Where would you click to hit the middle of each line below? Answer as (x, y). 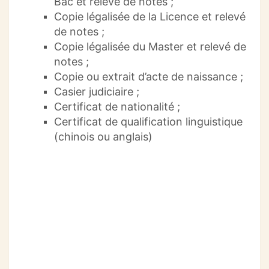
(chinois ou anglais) (103, 137)
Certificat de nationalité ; (117, 107)
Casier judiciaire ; (97, 92)
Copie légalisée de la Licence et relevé (150, 17)
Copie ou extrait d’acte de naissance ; (149, 77)
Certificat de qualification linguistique (148, 122)
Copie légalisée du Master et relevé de (150, 47)
